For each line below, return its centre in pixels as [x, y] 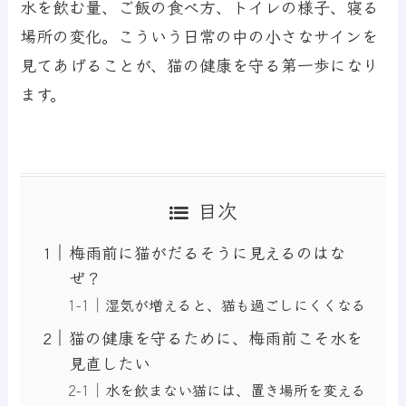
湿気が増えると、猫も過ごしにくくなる [236, 305]
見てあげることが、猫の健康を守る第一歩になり [200, 64]
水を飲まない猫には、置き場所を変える [236, 390]
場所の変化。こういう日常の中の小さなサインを [199, 35]
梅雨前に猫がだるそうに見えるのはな [208, 252]
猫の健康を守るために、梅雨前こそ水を [216, 338]
